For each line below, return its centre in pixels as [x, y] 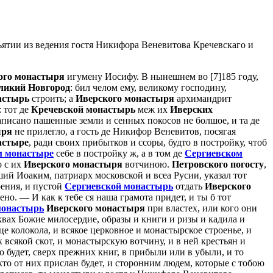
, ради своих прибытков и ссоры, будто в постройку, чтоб [148, 142]
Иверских [191, 109]
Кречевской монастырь [83, 109]
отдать [189, 186]
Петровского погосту [218, 164]
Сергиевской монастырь [119, 186]
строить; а [52, 98]
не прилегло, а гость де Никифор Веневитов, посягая [124, 131]
